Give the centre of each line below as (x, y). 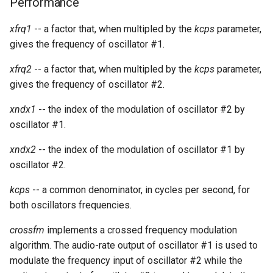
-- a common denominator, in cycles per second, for (140, 190)
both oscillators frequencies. (71, 205)
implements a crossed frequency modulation (141, 230)
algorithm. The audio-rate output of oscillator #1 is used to (134, 245)
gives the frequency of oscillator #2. (87, 84)
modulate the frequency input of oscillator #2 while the (126, 261)
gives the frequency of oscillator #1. (87, 44)
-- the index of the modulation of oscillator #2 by (140, 109)
